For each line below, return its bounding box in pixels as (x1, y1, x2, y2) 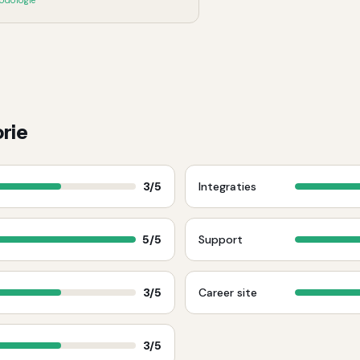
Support (198, 232, 243, 247)
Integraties (198, 179, 256, 194)
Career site (198, 285, 257, 300)
